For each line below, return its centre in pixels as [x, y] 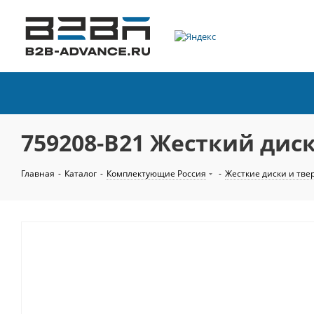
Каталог [81, 173]
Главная [38, 173]
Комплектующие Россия [156, 173]
